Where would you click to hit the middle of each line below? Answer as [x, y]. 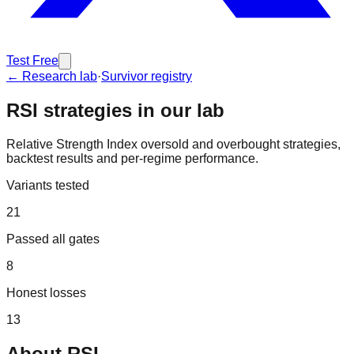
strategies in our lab [131, 110]
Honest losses [46, 292]
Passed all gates [53, 239]
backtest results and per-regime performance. [132, 158]
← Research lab [52, 76]
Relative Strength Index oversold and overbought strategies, [173, 144]
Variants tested [48, 185]
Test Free [32, 60]
